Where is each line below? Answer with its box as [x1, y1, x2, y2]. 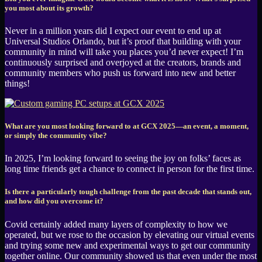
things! [5, 78, 30, 88]
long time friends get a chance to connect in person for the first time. [5, 164, 254, 174]
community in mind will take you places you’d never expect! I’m [5, 46, 243, 57]
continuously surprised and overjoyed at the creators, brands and [5, 57, 241, 67]
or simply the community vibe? [5, 130, 107, 140]
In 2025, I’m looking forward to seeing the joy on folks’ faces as [5, 153, 241, 164]
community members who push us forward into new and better [5, 67, 236, 78]
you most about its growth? [5, 3, 94, 12]
